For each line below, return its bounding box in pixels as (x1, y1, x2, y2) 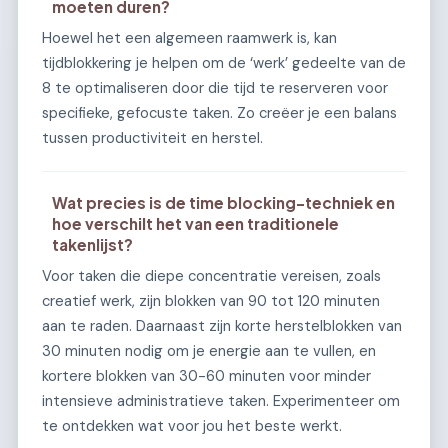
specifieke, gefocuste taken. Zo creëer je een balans (42, 102, 397, 123)
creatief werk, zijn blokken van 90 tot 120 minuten (42, 290, 380, 311)
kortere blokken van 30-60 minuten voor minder (42, 365, 371, 386)
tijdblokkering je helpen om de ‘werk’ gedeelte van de (42, 52, 406, 73)
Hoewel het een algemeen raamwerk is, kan (42, 27, 337, 48)
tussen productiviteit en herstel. (42, 127, 263, 148)
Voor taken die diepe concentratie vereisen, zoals (42, 265, 381, 286)
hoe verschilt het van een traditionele (52, 213, 340, 233)
